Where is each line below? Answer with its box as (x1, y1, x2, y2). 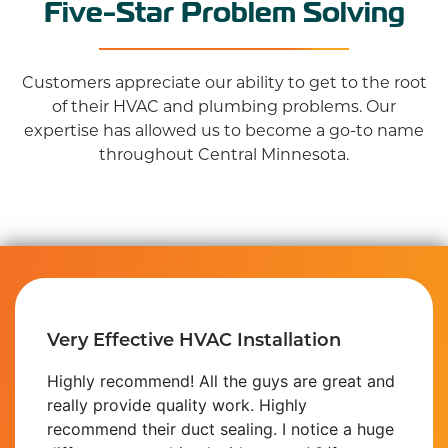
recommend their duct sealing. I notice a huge (47, 418, 394, 439)
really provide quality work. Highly (47, 394, 307, 415)
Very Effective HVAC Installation (47, 326, 341, 351)
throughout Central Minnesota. (99, 142, 349, 164)
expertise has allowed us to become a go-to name (24, 118, 424, 140)
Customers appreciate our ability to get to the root (21, 70, 427, 92)
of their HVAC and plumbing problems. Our (52, 94, 396, 116)
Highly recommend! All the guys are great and (47, 370, 395, 391)
